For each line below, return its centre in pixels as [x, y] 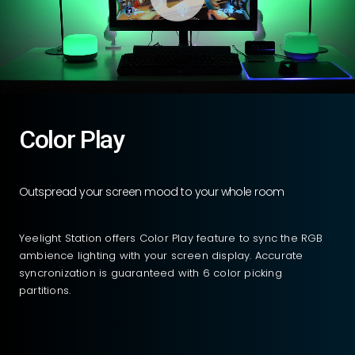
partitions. [45, 291]
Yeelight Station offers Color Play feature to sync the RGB [171, 239]
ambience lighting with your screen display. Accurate [161, 256]
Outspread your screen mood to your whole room [152, 192]
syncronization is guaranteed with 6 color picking [151, 273]
